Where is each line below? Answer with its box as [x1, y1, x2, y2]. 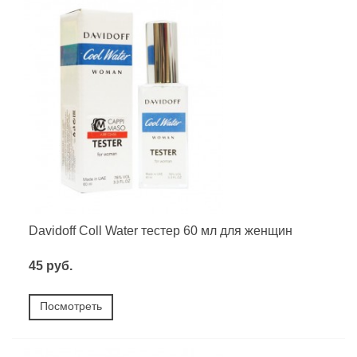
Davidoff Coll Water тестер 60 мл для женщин [29, 223, 292, 237]
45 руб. [29, 259, 73, 273]
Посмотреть [40, 300, 102, 313]
